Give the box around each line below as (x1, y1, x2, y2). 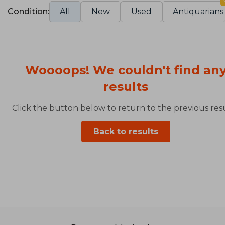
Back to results (93, 127, 158, 137)
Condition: (8, 6, 49, 16)
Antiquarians (173, 6, 223, 16)
